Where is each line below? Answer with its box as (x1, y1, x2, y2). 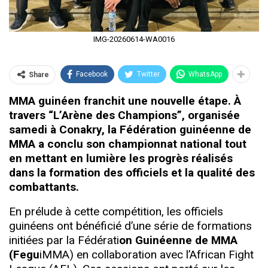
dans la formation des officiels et (9, 165, 185, 179)
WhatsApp (188, 69, 222, 78)
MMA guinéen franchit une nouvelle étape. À (9, 93, 241, 108)
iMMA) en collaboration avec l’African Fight (39, 247, 254, 261)
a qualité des (188, 165, 255, 179)
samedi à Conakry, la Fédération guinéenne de (9, 122, 251, 136)
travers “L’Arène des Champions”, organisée (9, 108, 240, 122)
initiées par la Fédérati (9, 233, 119, 247)
